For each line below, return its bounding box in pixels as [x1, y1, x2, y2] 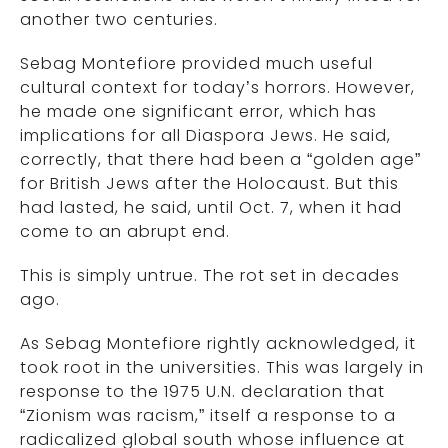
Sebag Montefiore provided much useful [20, 52, 373, 75]
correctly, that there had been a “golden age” [20, 148, 421, 171]
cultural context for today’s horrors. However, [20, 76, 415, 99]
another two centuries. [20, 8, 218, 31]
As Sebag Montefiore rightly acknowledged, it [20, 332, 416, 355]
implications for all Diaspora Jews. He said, [20, 124, 391, 147]
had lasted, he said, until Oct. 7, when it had [20, 196, 402, 219]
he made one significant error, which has [20, 100, 377, 123]
